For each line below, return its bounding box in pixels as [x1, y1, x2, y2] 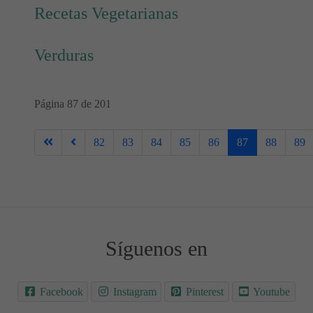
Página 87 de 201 [34, 98, 111, 110]
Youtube [253, 285, 291, 298]
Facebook [39, 285, 83, 298]
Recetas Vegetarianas [34, 4, 178, 23]
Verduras [34, 46, 94, 65]
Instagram [112, 285, 156, 298]
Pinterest [186, 285, 224, 298]
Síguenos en [105, 237, 208, 261]
